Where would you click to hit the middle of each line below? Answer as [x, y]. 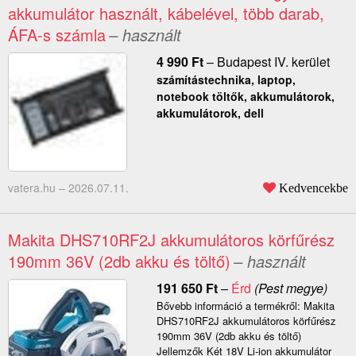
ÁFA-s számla [57, 35]
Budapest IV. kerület [273, 62]
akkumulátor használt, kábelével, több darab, [166, 14]
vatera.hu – [38, 188]
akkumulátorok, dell [210, 113]
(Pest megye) [289, 288]
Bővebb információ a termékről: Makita [245, 306]
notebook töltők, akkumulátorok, [245, 97]
